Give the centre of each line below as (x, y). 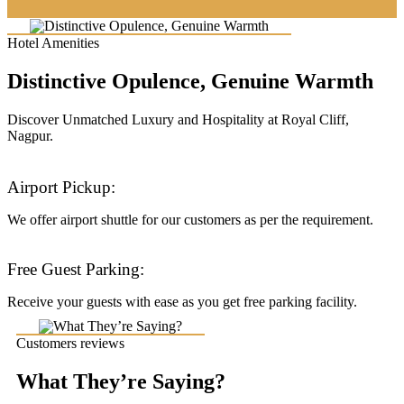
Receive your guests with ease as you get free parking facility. (182, 302)
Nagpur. (30, 136)
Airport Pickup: (61, 187)
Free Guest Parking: (76, 270)
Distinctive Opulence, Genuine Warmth (190, 82)
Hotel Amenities (53, 43)
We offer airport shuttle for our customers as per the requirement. (190, 219)
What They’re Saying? (121, 381)
